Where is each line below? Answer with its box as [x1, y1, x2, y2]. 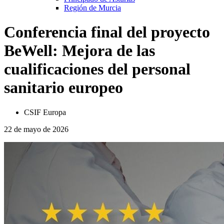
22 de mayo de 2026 [4, 124, 68, 133]
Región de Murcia [64, 3, 121, 12]
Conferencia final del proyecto [4, 23, 210, 41]
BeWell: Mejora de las [4, 41, 155, 60]
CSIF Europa [24, 107, 66, 116]
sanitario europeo [4, 78, 123, 97]
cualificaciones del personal [4, 60, 190, 78]
